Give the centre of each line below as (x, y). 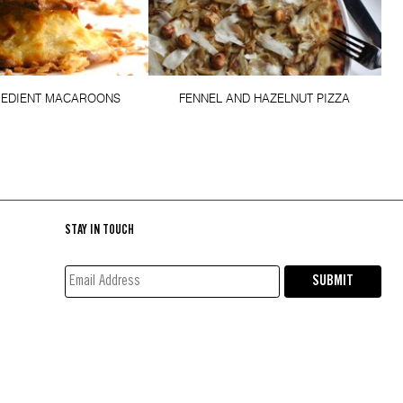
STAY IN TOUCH (99, 231)
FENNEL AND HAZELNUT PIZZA (265, 99)
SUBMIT (333, 282)
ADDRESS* (97, 298)
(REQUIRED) (107, 319)
